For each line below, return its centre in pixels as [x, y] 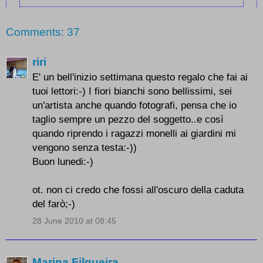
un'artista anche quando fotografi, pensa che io [134, 105]
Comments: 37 [43, 32]
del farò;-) [54, 204]
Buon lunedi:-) [63, 162]
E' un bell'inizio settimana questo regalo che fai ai [140, 77]
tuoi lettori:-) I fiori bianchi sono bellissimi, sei [132, 91]
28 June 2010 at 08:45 [74, 221]
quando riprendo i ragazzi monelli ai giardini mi [134, 134]
